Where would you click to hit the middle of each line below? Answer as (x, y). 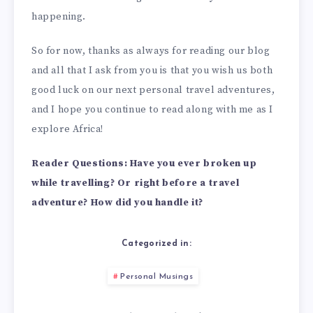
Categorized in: (156, 244)
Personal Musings (157, 277)
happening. (59, 17)
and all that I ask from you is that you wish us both (152, 70)
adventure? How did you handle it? (117, 202)
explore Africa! (67, 129)
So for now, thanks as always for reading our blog (151, 51)
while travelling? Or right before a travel (136, 183)
